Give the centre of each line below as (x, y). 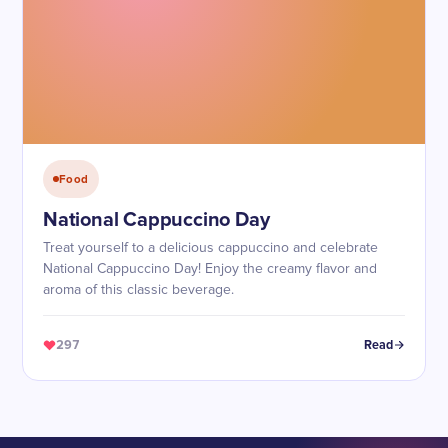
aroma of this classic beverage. (138, 290)
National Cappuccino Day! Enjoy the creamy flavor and (210, 269)
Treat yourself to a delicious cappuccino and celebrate (210, 248)
